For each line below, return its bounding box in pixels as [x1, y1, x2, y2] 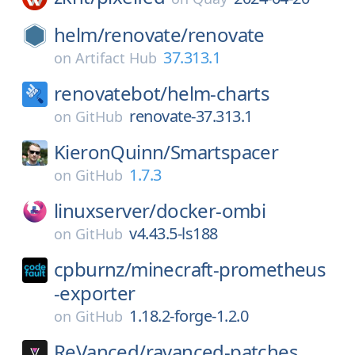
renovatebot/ [54, 80, 167, 106]
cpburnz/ [54, 256, 132, 282]
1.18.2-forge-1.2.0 [129, 305, 248, 326]
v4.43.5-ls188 [129, 223, 218, 244]
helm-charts [166, 80, 270, 106]
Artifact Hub [75, 48, 157, 67]
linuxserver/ [54, 197, 156, 223]
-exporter [54, 280, 136, 306]
